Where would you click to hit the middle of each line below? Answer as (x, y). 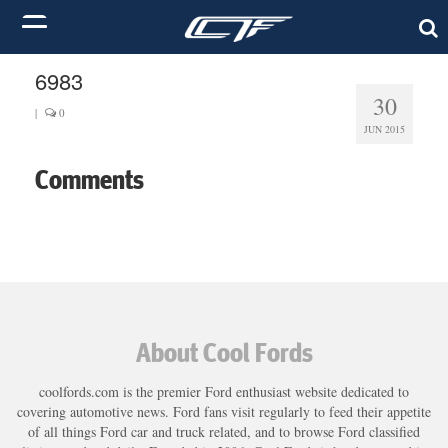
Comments (89, 179)
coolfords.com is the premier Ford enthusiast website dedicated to (224, 391)
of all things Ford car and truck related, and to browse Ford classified (224, 431)
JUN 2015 (384, 129)
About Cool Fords (224, 351)
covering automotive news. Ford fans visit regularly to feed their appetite (224, 411)
